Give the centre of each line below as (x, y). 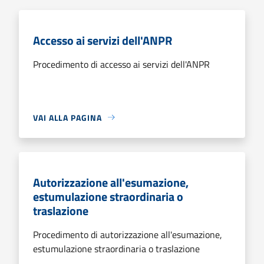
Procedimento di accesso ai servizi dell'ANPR (121, 64)
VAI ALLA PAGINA (67, 117)
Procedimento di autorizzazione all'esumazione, (128, 234)
